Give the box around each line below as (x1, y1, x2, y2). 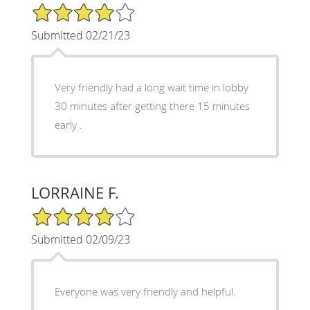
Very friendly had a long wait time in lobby (54, 80, 248, 94)
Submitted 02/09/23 (30, 231, 130, 247)
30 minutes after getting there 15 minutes (54, 98, 250, 113)
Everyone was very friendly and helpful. (54, 284, 236, 298)
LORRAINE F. (30, 182, 119, 203)
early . (54, 117, 82, 131)
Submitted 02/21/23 (30, 27, 130, 43)
